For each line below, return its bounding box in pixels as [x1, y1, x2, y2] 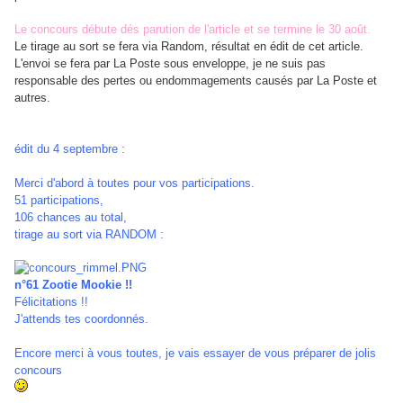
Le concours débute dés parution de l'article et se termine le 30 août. [14, 22, 371, 37]
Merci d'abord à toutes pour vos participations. [14, 176, 255, 191]
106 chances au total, [14, 210, 127, 225]
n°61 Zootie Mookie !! [14, 278, 132, 292]
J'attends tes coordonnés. [14, 312, 148, 327]
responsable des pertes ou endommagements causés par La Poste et [14, 74, 377, 88]
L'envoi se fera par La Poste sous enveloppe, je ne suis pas [14, 57, 326, 71]
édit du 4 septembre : [14, 142, 125, 157]
